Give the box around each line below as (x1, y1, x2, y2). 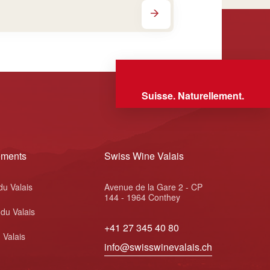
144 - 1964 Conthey (104, 191, 181, 203)
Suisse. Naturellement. (142, 89, 244, 102)
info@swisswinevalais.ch (104, 240, 213, 254)
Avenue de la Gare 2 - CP (104, 181, 203, 193)
